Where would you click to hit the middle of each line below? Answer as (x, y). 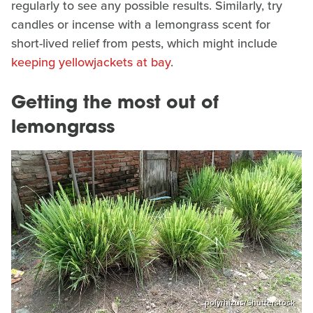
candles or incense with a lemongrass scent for (141, 25)
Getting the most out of (115, 104)
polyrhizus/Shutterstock (250, 302)
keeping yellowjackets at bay (91, 63)
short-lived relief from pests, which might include (144, 44)
